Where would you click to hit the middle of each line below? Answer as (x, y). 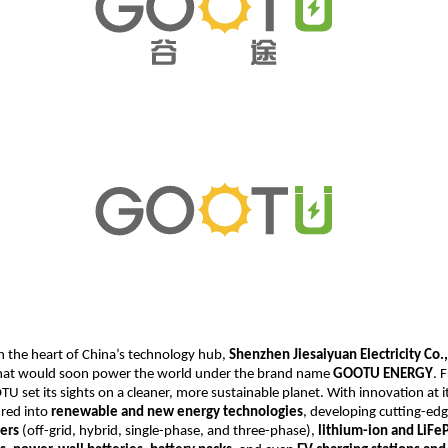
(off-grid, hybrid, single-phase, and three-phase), (168, 431)
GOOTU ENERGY (383, 374)
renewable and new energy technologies (177, 412)
